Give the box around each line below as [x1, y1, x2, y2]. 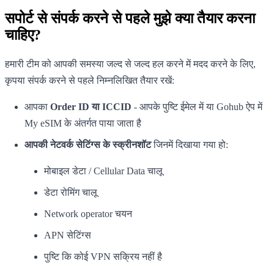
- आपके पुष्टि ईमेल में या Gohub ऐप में [131, 101, 262, 112]
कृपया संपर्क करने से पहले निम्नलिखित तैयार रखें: [5, 75, 174, 86]
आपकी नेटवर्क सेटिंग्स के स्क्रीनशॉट [24, 139, 151, 150]
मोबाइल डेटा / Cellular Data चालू [44, 165, 163, 176]
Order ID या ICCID [50, 101, 131, 112]
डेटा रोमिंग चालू [44, 187, 97, 198]
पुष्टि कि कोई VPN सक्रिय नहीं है [44, 251, 162, 262]
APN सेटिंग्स [44, 229, 91, 240]
